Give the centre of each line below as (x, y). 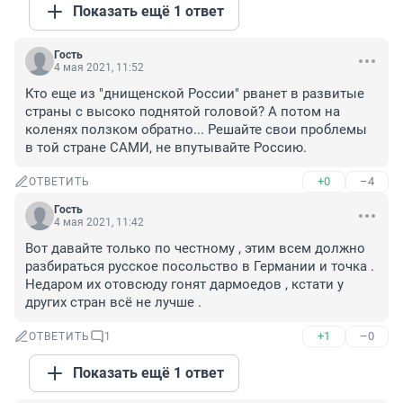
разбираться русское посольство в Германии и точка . (200, 267)
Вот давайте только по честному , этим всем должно (195, 249)
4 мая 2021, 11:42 (99, 223)
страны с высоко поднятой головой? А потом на (183, 112)
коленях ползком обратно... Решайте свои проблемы (196, 130)
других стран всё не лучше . (113, 303)
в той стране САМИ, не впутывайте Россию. (166, 148)
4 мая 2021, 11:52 (99, 68)
